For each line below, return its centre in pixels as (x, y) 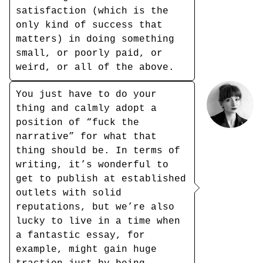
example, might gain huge (86, 249)
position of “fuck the (77, 123)
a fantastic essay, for (80, 235)
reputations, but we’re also (95, 207)
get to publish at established (101, 179)
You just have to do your (86, 95)
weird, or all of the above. (95, 68)
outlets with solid (69, 193)
